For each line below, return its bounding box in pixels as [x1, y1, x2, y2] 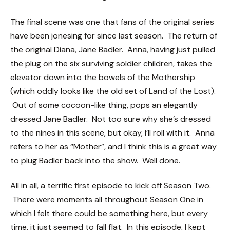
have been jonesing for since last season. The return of [10, 30, 217, 41]
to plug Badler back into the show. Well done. [10, 155, 180, 166]
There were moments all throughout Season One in [10, 194, 203, 205]
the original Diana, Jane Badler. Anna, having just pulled [10, 44, 215, 55]
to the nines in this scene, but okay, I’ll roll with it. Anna [10, 127, 215, 138]
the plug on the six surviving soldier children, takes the [10, 57, 212, 69]
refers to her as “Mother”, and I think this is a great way [10, 141, 217, 152]
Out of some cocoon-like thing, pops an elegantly [10, 99, 198, 110]
